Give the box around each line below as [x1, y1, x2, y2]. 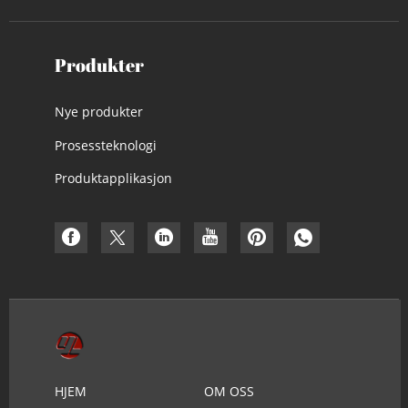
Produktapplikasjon [55, 168, 172, 187]
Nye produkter [55, 103, 143, 121]
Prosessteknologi [55, 136, 157, 154]
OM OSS [204, 382, 254, 401]
